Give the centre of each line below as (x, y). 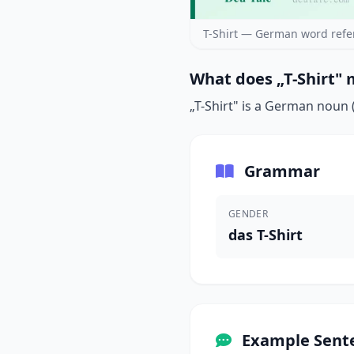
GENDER (248, 213)
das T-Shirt (265, 234)
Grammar (280, 171)
